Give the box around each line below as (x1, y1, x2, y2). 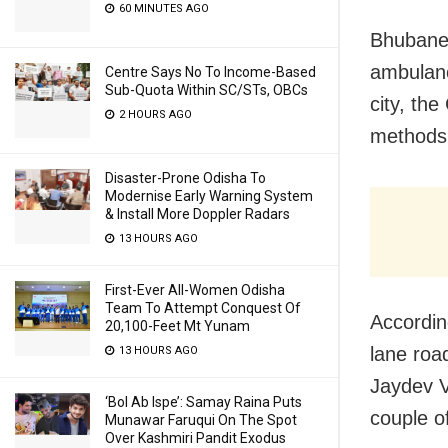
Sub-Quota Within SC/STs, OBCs (105, 82, 308, 98)
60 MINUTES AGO (116, 2, 209, 15)
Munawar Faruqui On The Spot (105, 412, 297, 428)
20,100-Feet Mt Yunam (105, 318, 250, 334)
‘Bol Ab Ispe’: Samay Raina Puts (105, 394, 302, 410)
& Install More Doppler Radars (105, 206, 290, 222)
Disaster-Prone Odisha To (105, 170, 266, 186)
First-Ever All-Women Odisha (105, 282, 285, 298)
